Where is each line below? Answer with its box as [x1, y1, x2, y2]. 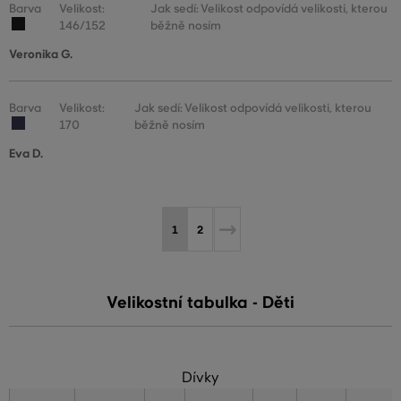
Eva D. [9, 146, 43, 162]
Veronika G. [9, 47, 73, 63]
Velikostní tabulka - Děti [107, 293, 294, 313]
